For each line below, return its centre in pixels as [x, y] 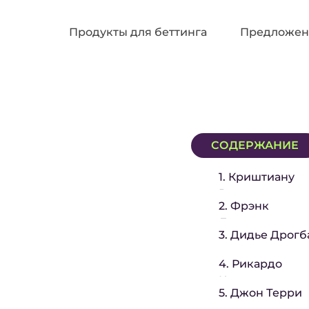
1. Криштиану [257, 177]
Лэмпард [245, 222]
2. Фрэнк [244, 206]
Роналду [243, 193]
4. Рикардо [250, 264]
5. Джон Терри [260, 293]
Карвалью [247, 280]
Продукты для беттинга [138, 32]
